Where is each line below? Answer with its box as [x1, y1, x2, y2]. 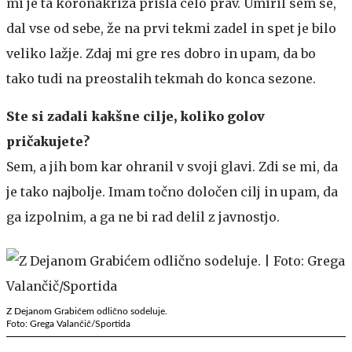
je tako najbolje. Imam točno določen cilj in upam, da [6, 183, 338, 200]
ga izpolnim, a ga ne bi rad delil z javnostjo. [6, 208, 280, 225]
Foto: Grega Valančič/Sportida [6, 318, 130, 328]
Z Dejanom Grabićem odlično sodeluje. [6, 306, 167, 316]
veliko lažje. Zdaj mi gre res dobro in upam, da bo [6, 45, 316, 61]
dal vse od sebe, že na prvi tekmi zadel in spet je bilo [6, 20, 336, 36]
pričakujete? [6, 133, 90, 149]
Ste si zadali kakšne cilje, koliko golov [6, 108, 265, 124]
